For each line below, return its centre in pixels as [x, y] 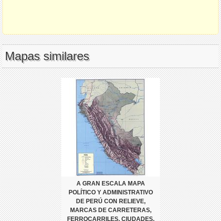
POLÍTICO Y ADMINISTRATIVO [110, 192]
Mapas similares [47, 56]
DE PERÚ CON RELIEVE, [110, 201]
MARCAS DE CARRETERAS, [110, 210]
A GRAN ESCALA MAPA [110, 183]
